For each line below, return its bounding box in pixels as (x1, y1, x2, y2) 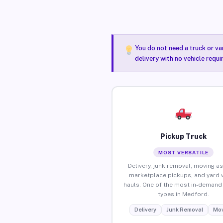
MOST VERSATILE (158, 149, 209, 155)
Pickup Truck (160, 132, 207, 140)
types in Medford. (158, 190, 210, 198)
